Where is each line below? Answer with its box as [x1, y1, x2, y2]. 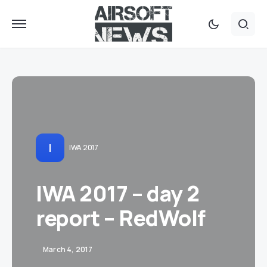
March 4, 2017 [43, 244, 93, 254]
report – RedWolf [36, 203, 206, 232]
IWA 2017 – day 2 [36, 179, 200, 208]
